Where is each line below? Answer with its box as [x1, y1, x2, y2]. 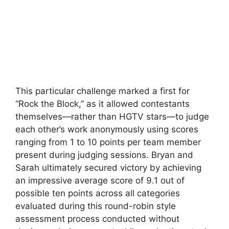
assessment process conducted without [15, 214, 179, 224]
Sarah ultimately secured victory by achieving [15, 163, 201, 173]
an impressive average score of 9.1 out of [15, 175, 185, 186]
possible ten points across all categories [15, 188, 180, 199]
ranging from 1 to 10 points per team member [15, 137, 201, 148]
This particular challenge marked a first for [15, 86, 190, 97]
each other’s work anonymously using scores [15, 124, 198, 135]
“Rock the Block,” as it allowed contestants [15, 99, 190, 109]
